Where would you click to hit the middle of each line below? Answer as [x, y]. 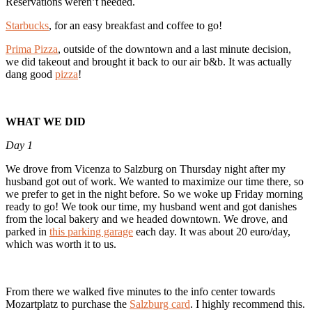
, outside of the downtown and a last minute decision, [174, 49]
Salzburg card [160, 304]
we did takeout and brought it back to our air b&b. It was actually [149, 61]
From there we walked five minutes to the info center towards [140, 291]
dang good [30, 74]
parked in [28, 231]
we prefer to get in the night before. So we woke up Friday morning [154, 194]
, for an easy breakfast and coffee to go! [135, 25]
